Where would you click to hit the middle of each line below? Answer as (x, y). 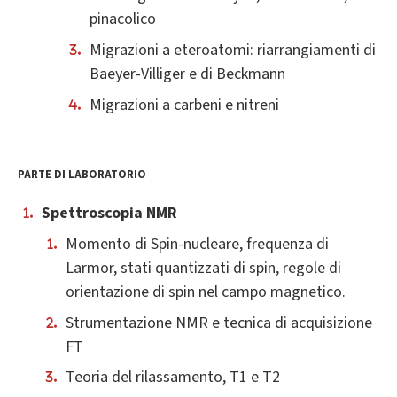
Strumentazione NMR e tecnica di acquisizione (219, 323)
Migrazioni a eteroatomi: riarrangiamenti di (233, 51)
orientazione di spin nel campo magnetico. (206, 292)
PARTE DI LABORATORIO (82, 175)
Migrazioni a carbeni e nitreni (184, 105)
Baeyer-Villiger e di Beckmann (187, 74)
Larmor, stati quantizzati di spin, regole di (203, 268)
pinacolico (123, 19)
